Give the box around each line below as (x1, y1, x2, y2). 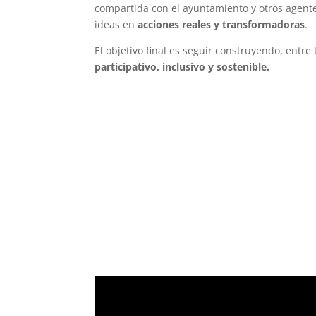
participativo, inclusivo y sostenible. (95, 60, 270, 74)
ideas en (95, 18, 138, 32)
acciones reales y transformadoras (138, 18, 305, 32)
